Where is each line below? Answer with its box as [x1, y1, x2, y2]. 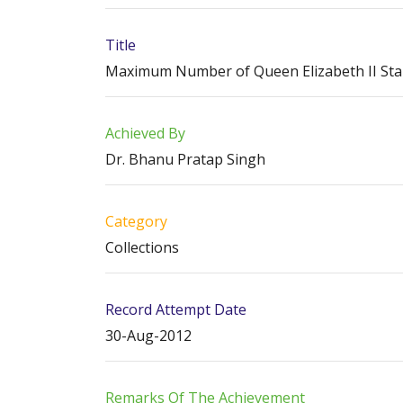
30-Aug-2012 [105, 326, 192, 345]
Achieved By [105, 123, 185, 143]
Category [105, 211, 167, 231]
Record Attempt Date [105, 300, 246, 319]
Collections [105, 237, 179, 257]
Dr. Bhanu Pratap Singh [105, 149, 265, 169]
